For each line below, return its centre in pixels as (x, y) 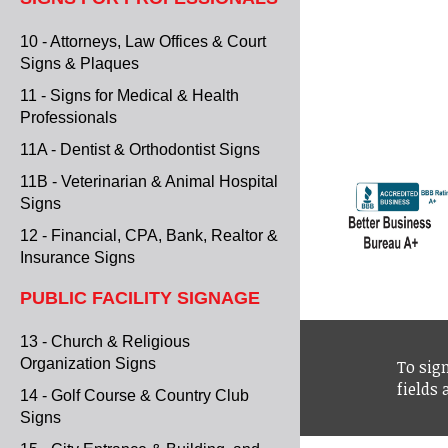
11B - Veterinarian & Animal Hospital (149, 182)
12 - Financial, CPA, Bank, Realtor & (149, 236)
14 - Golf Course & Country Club (134, 395)
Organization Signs (88, 363)
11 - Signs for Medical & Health (129, 96)
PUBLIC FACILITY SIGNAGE (140, 297)
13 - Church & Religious (105, 341)
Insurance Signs (77, 258)
